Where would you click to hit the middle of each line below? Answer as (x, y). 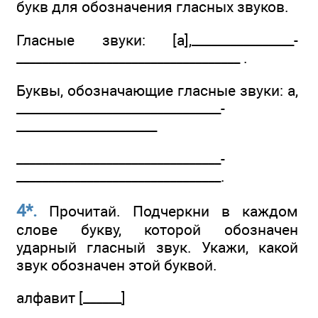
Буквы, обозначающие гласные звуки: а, (157, 90)
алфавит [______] (71, 297)
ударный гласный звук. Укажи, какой (157, 247)
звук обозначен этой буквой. (117, 265)
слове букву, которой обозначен (157, 229)
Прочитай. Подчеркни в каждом (168, 211)
